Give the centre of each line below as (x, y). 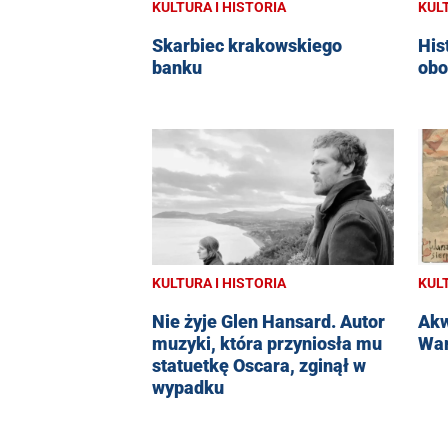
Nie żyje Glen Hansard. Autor (268, 322)
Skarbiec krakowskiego (247, 46)
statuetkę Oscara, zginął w (259, 366)
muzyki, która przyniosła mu (267, 344)
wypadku (188, 388)
